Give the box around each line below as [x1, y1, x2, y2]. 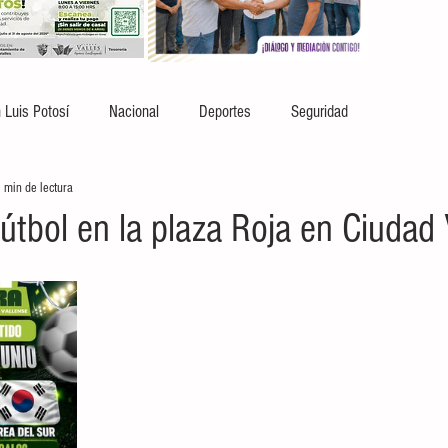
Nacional [109, 101, 159, 121]
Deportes [199, 101, 251, 121]
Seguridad [291, 101, 348, 121]
